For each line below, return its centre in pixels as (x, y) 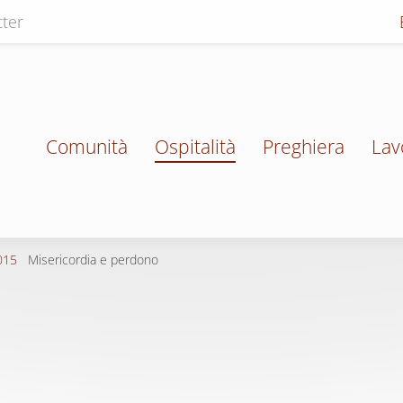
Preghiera (304, 147)
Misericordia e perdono (93, 260)
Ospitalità (195, 147)
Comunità (87, 147)
